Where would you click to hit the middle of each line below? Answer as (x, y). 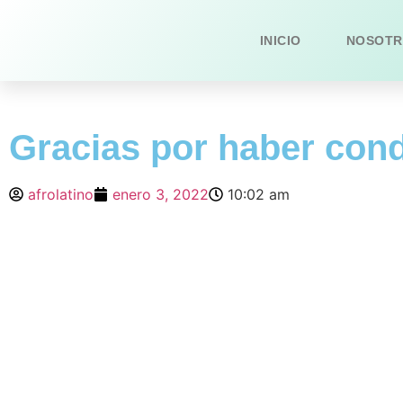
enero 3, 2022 (161, 194)
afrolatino (61, 194)
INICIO (280, 40)
